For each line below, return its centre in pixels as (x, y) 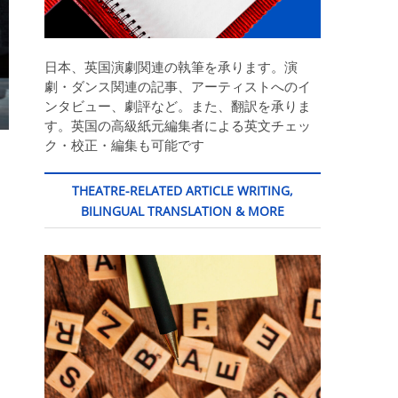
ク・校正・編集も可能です (124, 145)
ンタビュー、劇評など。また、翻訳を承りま (178, 106)
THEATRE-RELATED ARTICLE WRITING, (183, 191)
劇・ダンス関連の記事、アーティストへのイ (178, 87)
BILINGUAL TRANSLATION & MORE (183, 211)
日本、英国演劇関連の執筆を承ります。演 (171, 67)
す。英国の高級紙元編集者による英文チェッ (178, 126)
